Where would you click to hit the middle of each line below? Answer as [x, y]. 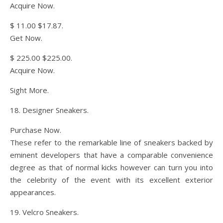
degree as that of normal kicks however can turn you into [111, 167]
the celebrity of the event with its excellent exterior [111, 180]
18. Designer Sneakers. [49, 110]
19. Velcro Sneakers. [44, 212]
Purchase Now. [36, 130]
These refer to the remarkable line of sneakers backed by [111, 142]
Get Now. [26, 38]
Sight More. [29, 90]
